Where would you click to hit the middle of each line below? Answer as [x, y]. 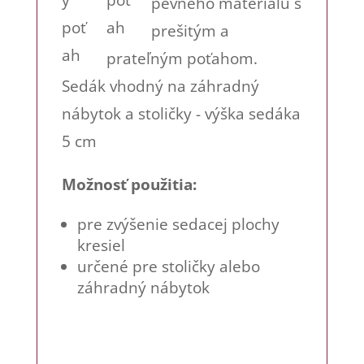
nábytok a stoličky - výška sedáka [181, 114]
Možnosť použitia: [129, 184]
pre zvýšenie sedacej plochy [178, 224]
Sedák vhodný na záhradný [160, 86]
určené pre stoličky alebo [168, 266]
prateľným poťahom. [182, 58]
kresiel [101, 245]
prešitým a [190, 31]
